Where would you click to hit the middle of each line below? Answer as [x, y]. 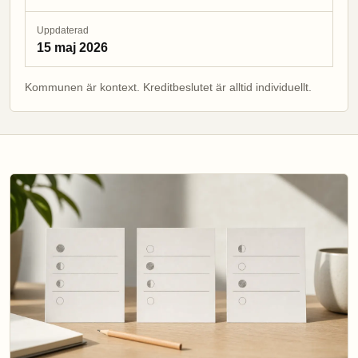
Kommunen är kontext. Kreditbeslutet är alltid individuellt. [168, 87]
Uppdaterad [63, 30]
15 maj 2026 [72, 48]
